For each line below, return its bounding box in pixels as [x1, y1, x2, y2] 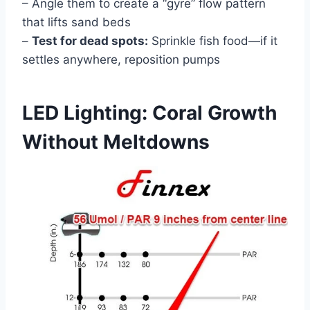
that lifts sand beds [22, 15, 131, 30]
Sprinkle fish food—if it [148, 34, 277, 48]
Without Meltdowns [22, 130, 210, 154]
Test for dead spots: [32, 34, 148, 48]
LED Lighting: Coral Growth [22, 101, 277, 125]
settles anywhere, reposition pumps [22, 53, 220, 67]
